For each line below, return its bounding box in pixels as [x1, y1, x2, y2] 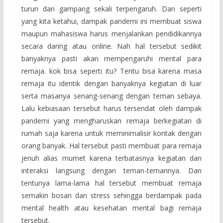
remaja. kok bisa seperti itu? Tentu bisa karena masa [21, 66, 202, 76]
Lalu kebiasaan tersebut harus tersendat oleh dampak [21, 103, 202, 113]
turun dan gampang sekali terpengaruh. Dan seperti [21, 3, 202, 13]
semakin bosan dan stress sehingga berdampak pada [21, 190, 202, 200]
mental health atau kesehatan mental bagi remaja [21, 203, 202, 213]
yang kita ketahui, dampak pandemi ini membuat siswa [21, 16, 202, 26]
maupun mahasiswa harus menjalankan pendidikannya [21, 28, 202, 38]
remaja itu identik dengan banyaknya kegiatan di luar [21, 78, 202, 88]
